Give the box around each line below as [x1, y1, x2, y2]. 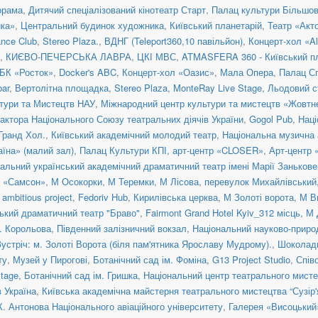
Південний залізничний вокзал [57, 221, 187, 235]
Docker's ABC [59, 65, 116, 79]
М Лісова [160, 174, 199, 188]
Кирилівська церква [133, 190, 218, 204]
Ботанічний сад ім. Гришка [24, 268, 138, 282]
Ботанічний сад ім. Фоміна [93, 252, 207, 266]
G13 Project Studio [212, 252, 290, 266]
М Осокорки [51, 174, 102, 188]
